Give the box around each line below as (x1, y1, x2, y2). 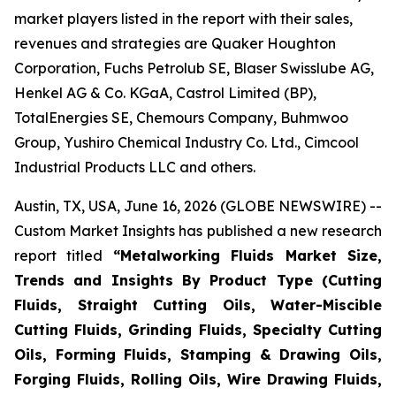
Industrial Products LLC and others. (14, 158, 255, 176)
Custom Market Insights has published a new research (14, 222, 382, 240)
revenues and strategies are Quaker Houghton (14, 34, 336, 52)
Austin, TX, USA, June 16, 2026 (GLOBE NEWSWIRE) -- (14, 197, 382, 215)
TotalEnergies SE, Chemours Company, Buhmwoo (14, 109, 348, 126)
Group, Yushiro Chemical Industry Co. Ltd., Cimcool (14, 133, 359, 151)
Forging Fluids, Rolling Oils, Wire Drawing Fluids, (14, 370, 382, 388)
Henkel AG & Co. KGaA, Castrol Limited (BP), (14, 84, 316, 102)
